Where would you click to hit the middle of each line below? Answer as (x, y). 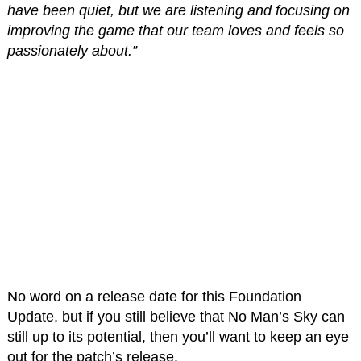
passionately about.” (72, 50)
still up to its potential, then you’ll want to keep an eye (178, 336)
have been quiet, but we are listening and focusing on (178, 10)
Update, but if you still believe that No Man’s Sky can (176, 316)
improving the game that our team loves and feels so (175, 30)
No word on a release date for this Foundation (154, 296)
